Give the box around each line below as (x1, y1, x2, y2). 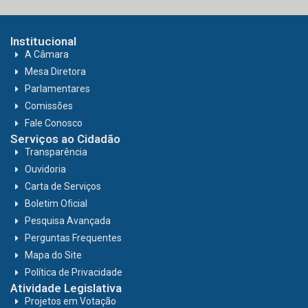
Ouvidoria (25, 164, 67, 175)
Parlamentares (25, 83, 91, 95)
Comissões (25, 100, 74, 112)
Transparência (25, 146, 88, 158)
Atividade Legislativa (10, 281, 122, 296)
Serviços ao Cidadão (10, 132, 120, 146)
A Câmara (25, 49, 69, 60)
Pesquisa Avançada (25, 215, 111, 227)
